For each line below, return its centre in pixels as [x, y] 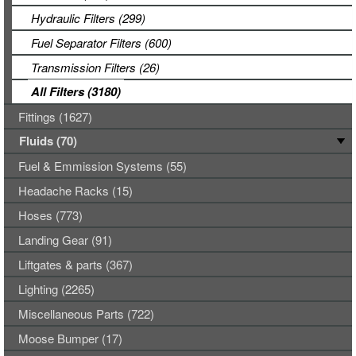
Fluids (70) [48, 141]
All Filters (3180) [76, 91]
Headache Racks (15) [75, 190]
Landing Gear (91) [65, 240]
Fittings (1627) [55, 116]
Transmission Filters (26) [95, 67]
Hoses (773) [50, 215]
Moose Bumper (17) [70, 338]
